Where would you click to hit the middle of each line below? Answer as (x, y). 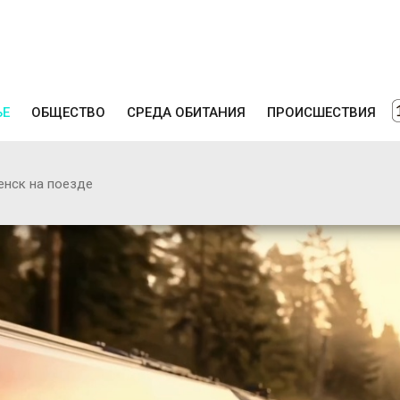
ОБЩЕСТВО (68, 112)
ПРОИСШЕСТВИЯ (321, 112)
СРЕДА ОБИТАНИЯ (186, 112)
